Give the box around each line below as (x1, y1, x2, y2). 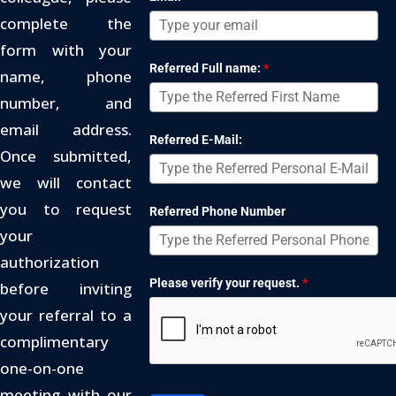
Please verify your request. (149, 275, 301, 290)
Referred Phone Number (149, 203, 286, 218)
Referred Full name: (149, 60, 262, 75)
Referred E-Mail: (149, 132, 243, 147)
